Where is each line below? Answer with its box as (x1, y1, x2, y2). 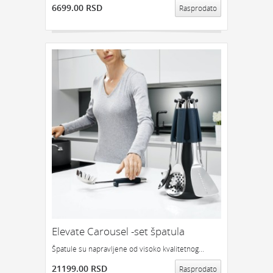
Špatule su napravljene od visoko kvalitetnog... (52, 244, 204, 253)
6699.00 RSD (52, 2, 102, 14)
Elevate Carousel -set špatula (52, 224, 185, 238)
